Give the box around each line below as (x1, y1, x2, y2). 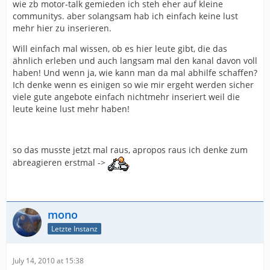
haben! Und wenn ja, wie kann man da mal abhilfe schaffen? (13, 67, 257, 78)
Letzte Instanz (51, 223, 98, 234)
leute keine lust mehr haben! (13, 103, 130, 115)
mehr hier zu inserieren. (13, 22, 111, 34)
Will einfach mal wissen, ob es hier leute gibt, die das (13, 43, 227, 54)
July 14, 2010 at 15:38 (13, 256, 84, 266)
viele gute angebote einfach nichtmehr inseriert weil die (13, 91, 240, 102)
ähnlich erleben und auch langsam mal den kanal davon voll (13, 55, 257, 66)
